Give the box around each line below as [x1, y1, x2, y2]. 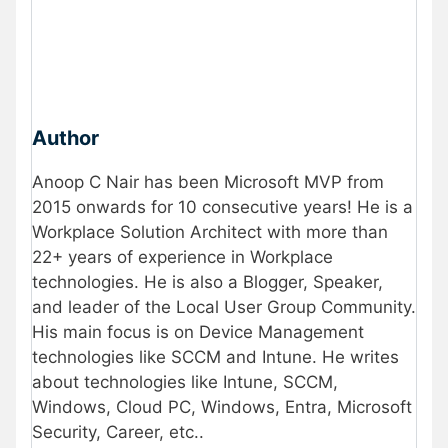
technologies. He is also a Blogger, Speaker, [32, 271, 383, 292]
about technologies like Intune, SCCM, [32, 371, 338, 392]
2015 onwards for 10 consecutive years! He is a [32, 196, 413, 217]
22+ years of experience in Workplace [32, 246, 333, 267]
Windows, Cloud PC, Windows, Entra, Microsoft [32, 396, 412, 417]
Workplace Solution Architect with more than [32, 221, 388, 242]
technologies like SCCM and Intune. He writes [32, 346, 399, 367]
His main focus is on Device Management [32, 321, 364, 342]
